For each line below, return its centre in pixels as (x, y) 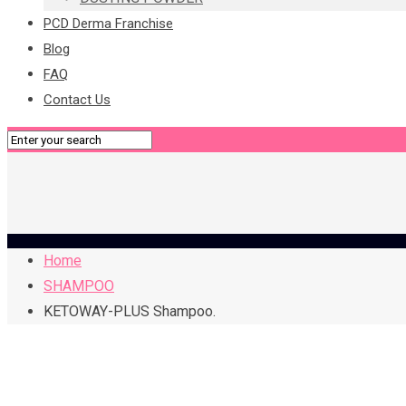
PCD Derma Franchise (108, 24)
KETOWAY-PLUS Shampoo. (130, 311)
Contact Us (77, 100)
